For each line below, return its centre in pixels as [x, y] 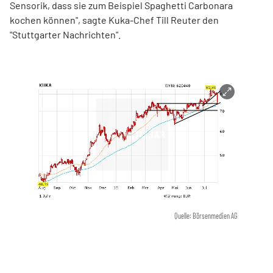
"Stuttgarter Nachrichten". [65, 35]
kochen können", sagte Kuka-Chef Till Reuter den [114, 20]
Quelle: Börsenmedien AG [206, 216]
